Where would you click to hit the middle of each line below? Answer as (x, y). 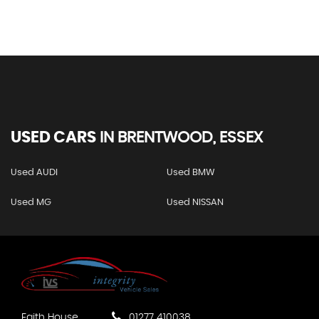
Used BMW (190, 173)
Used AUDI (34, 173)
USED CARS (53, 137)
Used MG (31, 203)
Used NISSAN (195, 203)
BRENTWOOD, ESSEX (188, 137)
